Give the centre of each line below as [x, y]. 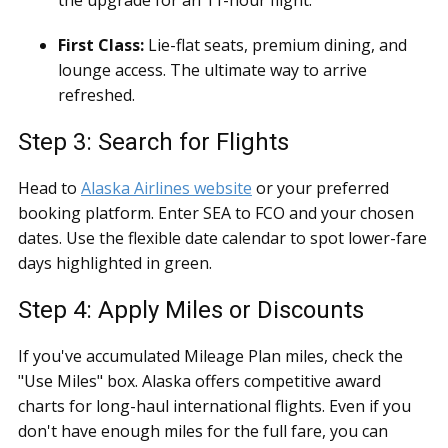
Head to [49, 188]
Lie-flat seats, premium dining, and [275, 45]
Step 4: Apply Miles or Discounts [191, 310]
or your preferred [320, 188]
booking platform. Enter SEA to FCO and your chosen [216, 213]
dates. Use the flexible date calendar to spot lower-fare [222, 238]
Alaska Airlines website [166, 188]
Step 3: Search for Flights [153, 142]
